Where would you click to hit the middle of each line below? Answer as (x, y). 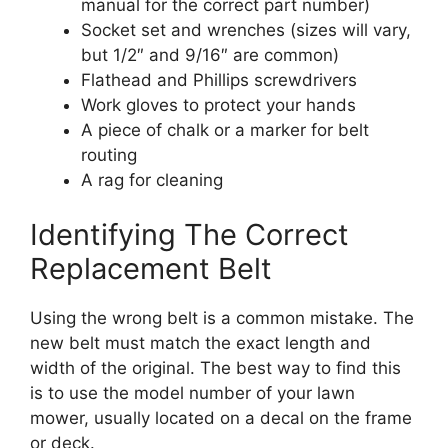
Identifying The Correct (189, 234)
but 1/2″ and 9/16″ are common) (210, 54)
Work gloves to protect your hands (218, 104)
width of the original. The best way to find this (215, 368)
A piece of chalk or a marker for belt (225, 129)
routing (109, 154)
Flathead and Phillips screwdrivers (219, 79)
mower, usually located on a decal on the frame (221, 418)
